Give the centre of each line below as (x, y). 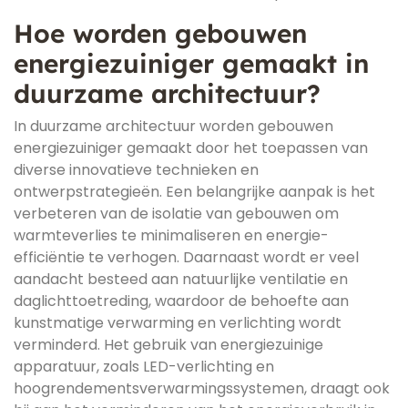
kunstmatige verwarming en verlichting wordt (178, 323)
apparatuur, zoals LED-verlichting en (144, 367)
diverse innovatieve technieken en (136, 170)
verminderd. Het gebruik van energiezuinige (168, 345)
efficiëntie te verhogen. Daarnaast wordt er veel (186, 257)
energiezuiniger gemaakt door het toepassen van (191, 148)
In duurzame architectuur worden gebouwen (173, 126)
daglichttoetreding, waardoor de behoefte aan (181, 301)
